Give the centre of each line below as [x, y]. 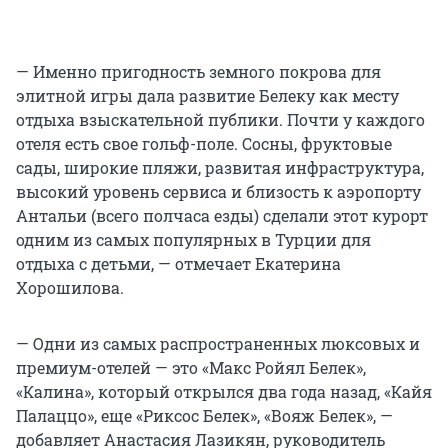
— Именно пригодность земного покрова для [198, 72]
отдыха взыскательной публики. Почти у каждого [220, 120]
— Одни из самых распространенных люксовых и [218, 344]
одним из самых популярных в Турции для [193, 240]
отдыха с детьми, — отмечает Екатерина [178, 264]
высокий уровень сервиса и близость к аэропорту [218, 192]
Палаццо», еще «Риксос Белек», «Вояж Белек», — [204, 416]
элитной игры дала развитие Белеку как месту [207, 96]
